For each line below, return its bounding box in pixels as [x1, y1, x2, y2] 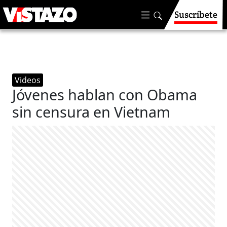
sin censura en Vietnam [12, 102, 171, 122]
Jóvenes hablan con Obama [12, 85, 198, 104]
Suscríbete [174, 9, 217, 20]
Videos [15, 74, 41, 86]
